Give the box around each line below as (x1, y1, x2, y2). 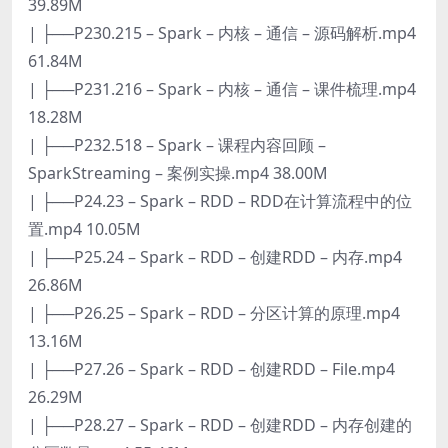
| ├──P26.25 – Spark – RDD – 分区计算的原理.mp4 (28, 301, 400, 324)
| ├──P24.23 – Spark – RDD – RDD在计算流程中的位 (28, 189, 412, 212)
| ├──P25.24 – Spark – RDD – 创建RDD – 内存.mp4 (28, 245, 402, 268)
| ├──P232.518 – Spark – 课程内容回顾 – (28, 133, 326, 156)
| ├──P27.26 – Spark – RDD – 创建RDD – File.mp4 (28, 357, 395, 380)
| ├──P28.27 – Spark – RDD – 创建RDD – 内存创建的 (28, 413, 412, 436)
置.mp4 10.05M (28, 217, 141, 240)
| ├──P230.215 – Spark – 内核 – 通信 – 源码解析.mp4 (28, 21, 416, 44)
